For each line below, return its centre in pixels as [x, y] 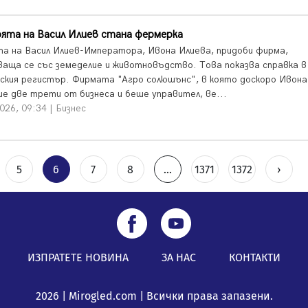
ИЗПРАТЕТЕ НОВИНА [78, 257]
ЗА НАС [179, 257]
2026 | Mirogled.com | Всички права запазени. [154, 296]
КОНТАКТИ [255, 257]
